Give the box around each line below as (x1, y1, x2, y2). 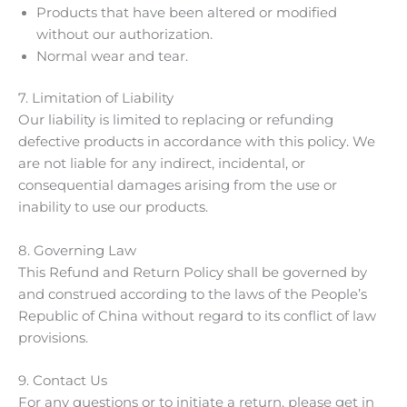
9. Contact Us (18, 372, 107, 389)
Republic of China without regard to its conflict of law (18, 307, 376, 324)
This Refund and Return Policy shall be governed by (18, 263, 367, 281)
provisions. (18, 329, 88, 346)
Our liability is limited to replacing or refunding (18, 112, 333, 129)
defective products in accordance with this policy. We (18, 134, 375, 151)
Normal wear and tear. (36, 48, 188, 65)
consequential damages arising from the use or (18, 177, 337, 194)
